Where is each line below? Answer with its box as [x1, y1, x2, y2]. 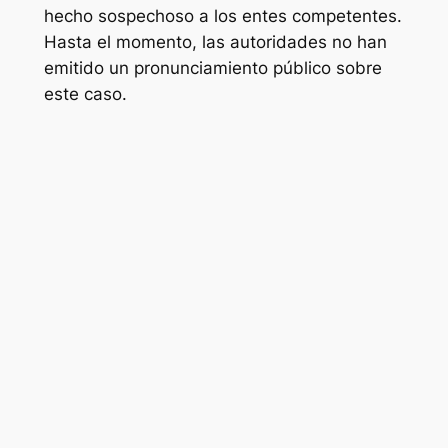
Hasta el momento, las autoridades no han [43, 31, 387, 52]
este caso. [43, 83, 127, 104]
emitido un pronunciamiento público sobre [43, 57, 382, 78]
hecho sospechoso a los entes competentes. [43, 5, 402, 26]
